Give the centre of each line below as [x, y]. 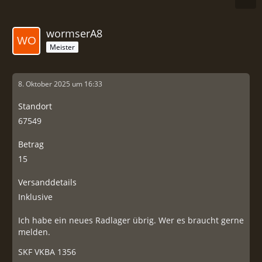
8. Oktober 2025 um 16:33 [60, 84]
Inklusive [35, 197]
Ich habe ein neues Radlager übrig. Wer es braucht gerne [131, 220]
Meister [62, 47]
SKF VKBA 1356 [47, 252]
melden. [34, 232]
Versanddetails [47, 182]
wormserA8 [74, 33]
